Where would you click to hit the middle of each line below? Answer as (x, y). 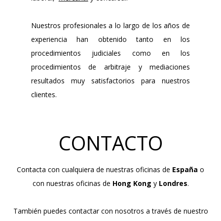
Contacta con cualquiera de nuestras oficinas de (94, 170)
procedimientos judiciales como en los (110, 53)
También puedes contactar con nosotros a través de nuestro (110, 211)
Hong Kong (132, 184)
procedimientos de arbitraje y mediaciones (110, 67)
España (185, 170)
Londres (173, 184)
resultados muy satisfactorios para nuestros (110, 80)
